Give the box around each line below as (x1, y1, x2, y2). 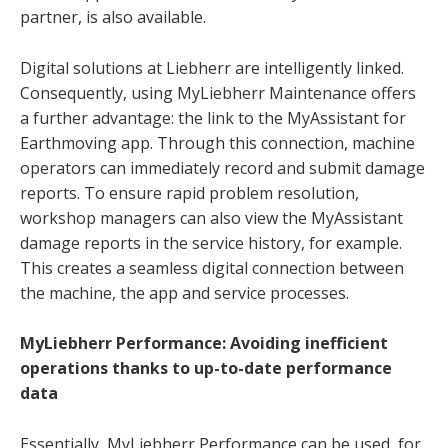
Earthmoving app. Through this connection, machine (20, 131, 415, 154)
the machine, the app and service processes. (20, 281, 349, 304)
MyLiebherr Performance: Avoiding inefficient (20, 332, 388, 355)
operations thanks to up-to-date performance (20, 357, 392, 380)
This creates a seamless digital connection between (20, 256, 404, 279)
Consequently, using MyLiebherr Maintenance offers (20, 81, 416, 104)
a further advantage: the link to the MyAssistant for (20, 106, 406, 129)
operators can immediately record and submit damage (20, 156, 425, 179)
